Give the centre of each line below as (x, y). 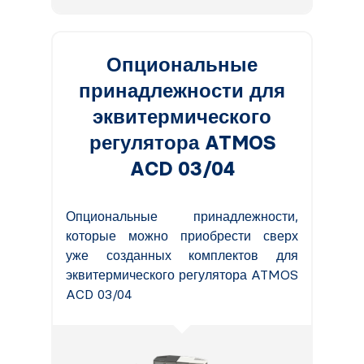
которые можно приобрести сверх (182, 236)
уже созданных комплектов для (182, 255)
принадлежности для (182, 90)
